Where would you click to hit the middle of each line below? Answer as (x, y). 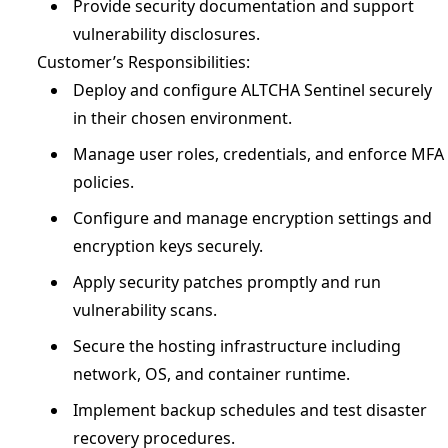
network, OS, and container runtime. (211, 374)
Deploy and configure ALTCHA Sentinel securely (252, 90)
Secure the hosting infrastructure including (237, 346)
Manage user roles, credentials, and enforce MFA (258, 154)
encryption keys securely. (168, 246)
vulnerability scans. (145, 310)
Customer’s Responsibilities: (143, 62)
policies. (103, 182)
